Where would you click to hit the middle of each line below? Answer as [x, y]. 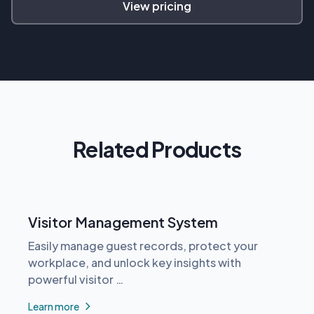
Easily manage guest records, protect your [143, 245]
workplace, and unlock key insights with [135, 262]
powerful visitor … [76, 279]
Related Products [157, 149]
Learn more [54, 306]
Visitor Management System [123, 221]
